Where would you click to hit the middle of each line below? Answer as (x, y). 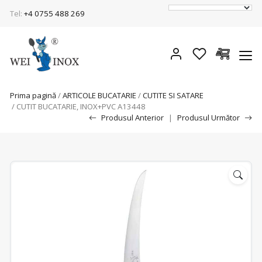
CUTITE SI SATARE (173, 95)
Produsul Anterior (132, 118)
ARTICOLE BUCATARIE (99, 95)
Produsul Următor (208, 118)
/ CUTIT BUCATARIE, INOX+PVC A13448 (78, 106)
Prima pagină (33, 95)
